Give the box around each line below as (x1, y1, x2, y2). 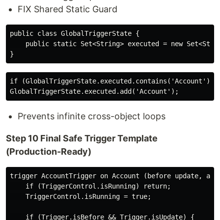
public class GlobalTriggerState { (10, 29, 139, 37)
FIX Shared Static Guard (18, 4, 117, 14)
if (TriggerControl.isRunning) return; (10, 182, 171, 190)
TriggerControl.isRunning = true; (10, 192, 151, 200)
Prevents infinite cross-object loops (18, 111, 165, 121)
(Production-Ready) (6, 146, 91, 157)
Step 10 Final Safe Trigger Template (6, 133, 158, 143)
